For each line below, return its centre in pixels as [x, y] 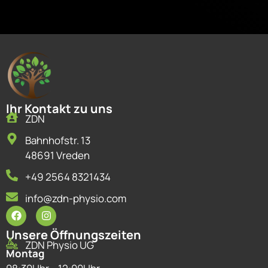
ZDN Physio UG [60, 245]
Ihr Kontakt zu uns [59, 108]
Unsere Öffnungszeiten [74, 234]
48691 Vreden [57, 155]
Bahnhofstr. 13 [58, 140]
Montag [26, 253]
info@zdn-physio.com [76, 198]
